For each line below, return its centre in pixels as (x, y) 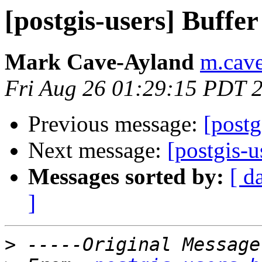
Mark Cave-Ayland (99, 62)
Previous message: (116, 124)
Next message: (98, 150)
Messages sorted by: (126, 177)
